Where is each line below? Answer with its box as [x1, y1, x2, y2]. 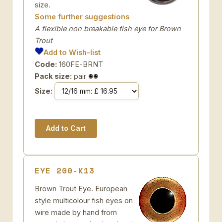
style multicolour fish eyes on [35, 196, 133, 205]
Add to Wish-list [44, 48, 101, 56]
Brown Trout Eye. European [35, 184, 127, 193]
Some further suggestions [35, 12, 129, 21]
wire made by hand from [35, 208, 117, 217]
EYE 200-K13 [35, 165, 95, 176]
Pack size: [35, 72, 72, 80]
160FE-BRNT [57, 60, 103, 68]
